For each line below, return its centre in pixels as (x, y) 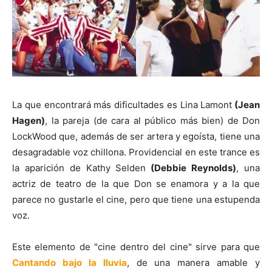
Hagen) (29, 120)
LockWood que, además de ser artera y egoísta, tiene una (136, 136)
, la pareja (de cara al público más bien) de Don (152, 120)
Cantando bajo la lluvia (70, 262)
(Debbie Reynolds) (191, 168)
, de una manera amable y (193, 262)
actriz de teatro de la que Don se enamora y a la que (136, 183)
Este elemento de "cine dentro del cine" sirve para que (136, 246)
